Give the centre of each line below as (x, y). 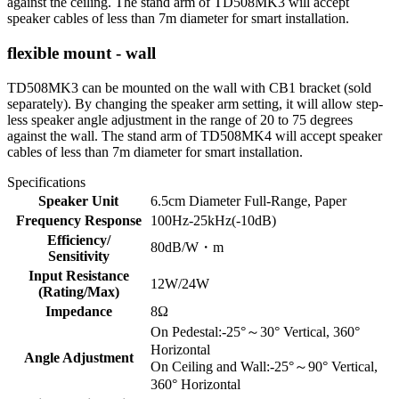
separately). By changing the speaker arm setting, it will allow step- (195, 103)
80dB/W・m (187, 247)
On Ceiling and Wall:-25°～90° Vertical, (264, 366)
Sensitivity (78, 256)
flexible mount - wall (81, 53)
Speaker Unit (78, 200)
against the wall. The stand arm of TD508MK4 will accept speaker (195, 135)
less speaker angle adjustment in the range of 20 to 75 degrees (180, 119)
